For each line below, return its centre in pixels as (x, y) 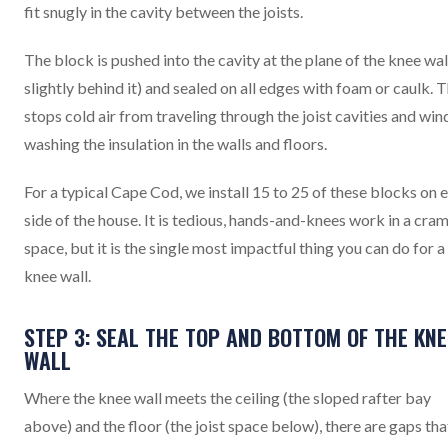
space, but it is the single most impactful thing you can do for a (234, 247)
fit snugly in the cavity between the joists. (163, 11)
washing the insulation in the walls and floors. (175, 143)
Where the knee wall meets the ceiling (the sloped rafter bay (227, 397)
